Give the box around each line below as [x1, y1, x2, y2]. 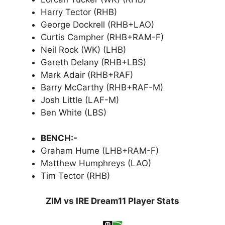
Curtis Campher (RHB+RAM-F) [41, 32, 164, 42]
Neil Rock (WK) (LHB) [41, 45, 126, 55]
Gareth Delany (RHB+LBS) [41, 57, 146, 67]
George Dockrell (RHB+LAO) [41, 20, 154, 30]
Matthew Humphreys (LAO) [41, 158, 151, 168]
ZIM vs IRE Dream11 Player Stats [46, 196, 179, 206]
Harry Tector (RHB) [41, 7, 117, 17]
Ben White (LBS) [41, 107, 106, 118]
